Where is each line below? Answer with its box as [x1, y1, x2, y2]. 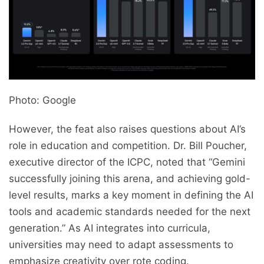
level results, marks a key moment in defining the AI [9, 189, 253, 202]
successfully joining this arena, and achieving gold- [9, 173, 250, 185]
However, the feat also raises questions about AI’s [9, 123, 246, 136]
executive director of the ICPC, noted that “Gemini [9, 156, 245, 169]
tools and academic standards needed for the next [9, 206, 250, 218]
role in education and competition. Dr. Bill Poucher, [9, 140, 247, 152]
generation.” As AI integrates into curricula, [9, 222, 210, 235]
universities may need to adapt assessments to [9, 239, 233, 251]
